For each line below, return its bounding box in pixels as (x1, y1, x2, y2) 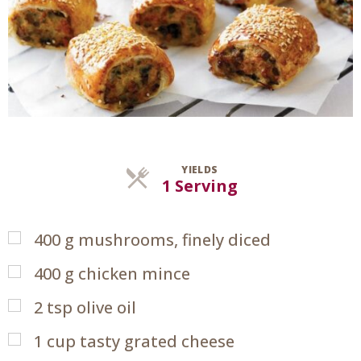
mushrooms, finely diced (78, 228, 271, 251)
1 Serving (162, 174, 238, 197)
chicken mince (78, 262, 190, 284)
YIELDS (181, 162, 218, 176)
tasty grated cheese (80, 330, 234, 352)
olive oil (77, 296, 136, 318)
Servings (237, 173, 303, 196)
